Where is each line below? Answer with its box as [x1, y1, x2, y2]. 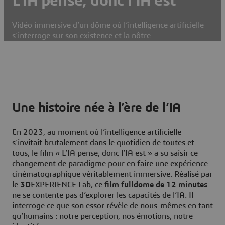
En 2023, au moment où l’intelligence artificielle [12, 128, 181, 136]
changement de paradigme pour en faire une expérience [12, 159, 208, 168]
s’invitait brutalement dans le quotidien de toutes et [12, 138, 194, 147]
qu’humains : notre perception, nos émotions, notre [12, 212, 193, 220]
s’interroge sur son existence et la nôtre [12, 32, 151, 40]
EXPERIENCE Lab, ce [31, 180, 104, 189]
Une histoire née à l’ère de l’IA [12, 101, 181, 115]
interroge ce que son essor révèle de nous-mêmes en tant [12, 201, 213, 210]
